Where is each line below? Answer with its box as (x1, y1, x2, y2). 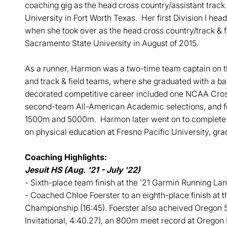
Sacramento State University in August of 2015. (24, 38, 199, 48)
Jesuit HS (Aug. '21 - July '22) (24, 165, 140, 175)
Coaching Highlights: (24, 152, 107, 162)
